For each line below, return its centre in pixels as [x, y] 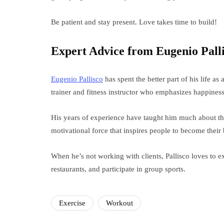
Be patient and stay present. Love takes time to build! [134, 22]
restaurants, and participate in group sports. [118, 169]
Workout [119, 203]
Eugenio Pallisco [77, 79]
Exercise [72, 203]
